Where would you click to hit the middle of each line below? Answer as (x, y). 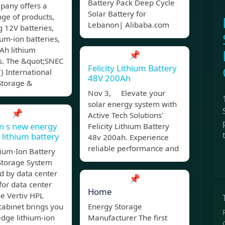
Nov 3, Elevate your (127, 93)
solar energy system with (132, 104)
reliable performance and (133, 148)
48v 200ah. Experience (128, 137)
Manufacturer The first (128, 218)
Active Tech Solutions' (126, 115)
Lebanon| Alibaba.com (129, 25)
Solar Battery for (117, 14)
